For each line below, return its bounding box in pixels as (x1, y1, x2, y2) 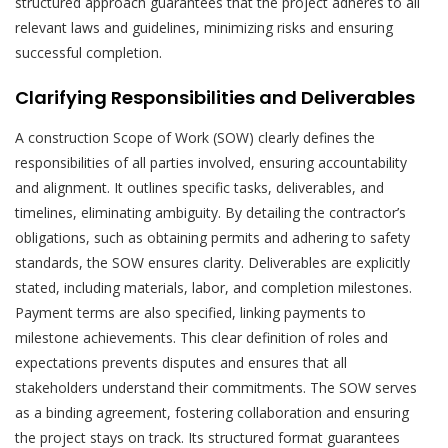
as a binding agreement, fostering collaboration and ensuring (15, 402, 409, 422)
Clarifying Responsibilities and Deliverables (15, 84, 415, 110)
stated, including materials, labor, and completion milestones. (15, 277, 412, 297)
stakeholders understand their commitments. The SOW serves (15, 377, 417, 397)
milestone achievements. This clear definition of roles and (15, 327, 388, 347)
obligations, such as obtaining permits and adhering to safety (15, 227, 410, 247)
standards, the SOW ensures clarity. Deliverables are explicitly (15, 252, 410, 272)
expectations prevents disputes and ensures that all (15, 352, 347, 372)
